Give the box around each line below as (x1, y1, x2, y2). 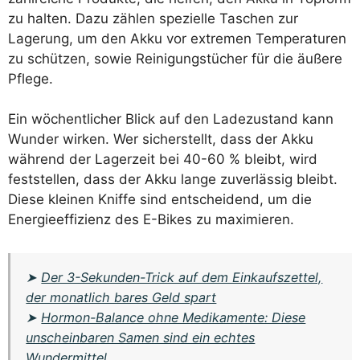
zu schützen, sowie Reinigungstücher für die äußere (8, 50, 342, 67)
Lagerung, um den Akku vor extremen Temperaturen (8, 30, 346, 47)
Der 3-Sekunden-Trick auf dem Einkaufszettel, (41, 268, 323, 285)
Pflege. (8, 70, 53, 87)
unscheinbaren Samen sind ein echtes (26, 329, 256, 346)
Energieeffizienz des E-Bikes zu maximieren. (8, 211, 294, 228)
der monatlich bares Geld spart (26, 288, 217, 305)
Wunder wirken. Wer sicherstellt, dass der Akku (8, 131, 313, 148)
